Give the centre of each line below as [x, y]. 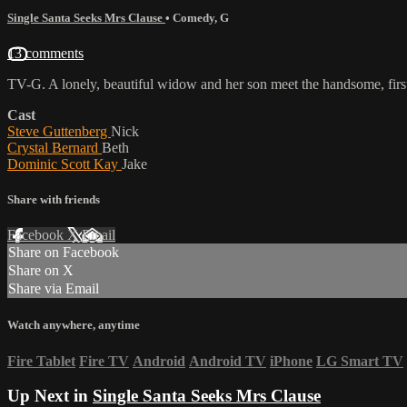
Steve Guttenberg [59, 131]
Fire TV [104, 361]
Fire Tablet [41, 361]
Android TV [228, 361]
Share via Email [54, 289]
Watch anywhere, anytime [74, 325]
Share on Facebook [64, 253]
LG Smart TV [360, 361]
